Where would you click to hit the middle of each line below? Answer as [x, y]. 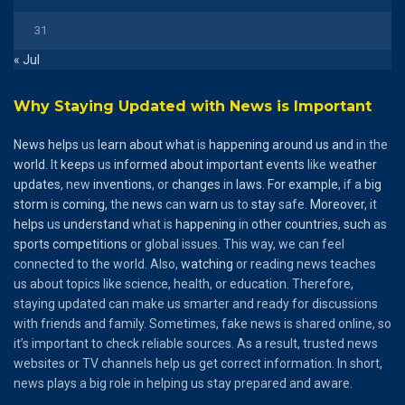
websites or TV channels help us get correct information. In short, [198, 363]
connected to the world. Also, [97, 264]
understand [96, 224]
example [313, 184]
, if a [351, 184]
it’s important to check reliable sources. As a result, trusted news [196, 343]
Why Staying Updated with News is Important [193, 106]
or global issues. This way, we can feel [236, 244]
